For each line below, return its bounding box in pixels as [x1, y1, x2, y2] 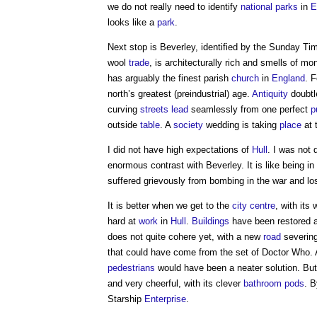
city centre [232, 200, 275, 211]
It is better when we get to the [108, 200, 232, 211]
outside [108, 120, 140, 130]
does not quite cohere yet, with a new [108, 231, 263, 242]
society [173, 120, 203, 130]
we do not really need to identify [108, 1, 241, 12]
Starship [108, 294, 144, 304]
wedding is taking [203, 120, 279, 130]
